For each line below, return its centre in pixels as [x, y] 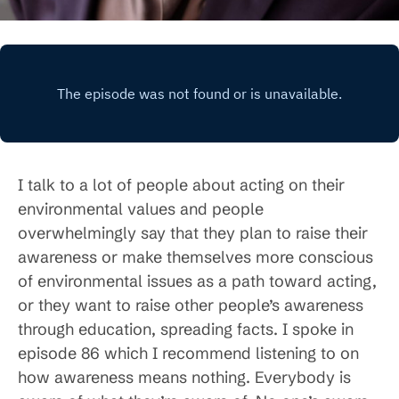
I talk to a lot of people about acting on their [181, 185]
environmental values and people [141, 209]
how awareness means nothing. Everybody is [184, 378]
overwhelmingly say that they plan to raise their [193, 233]
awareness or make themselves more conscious [195, 257]
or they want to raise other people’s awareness [191, 305]
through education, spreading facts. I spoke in [186, 330]
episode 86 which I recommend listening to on [188, 354]
